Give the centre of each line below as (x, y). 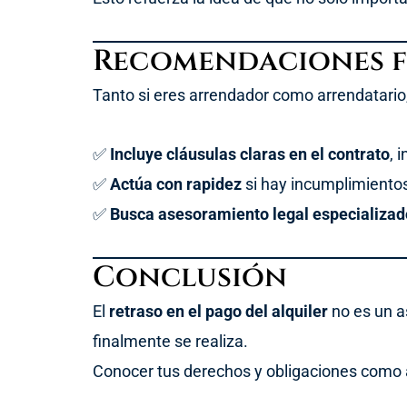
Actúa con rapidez (176, 184)
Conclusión (190, 278)
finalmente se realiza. (170, 342)
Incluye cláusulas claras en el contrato (250, 154)
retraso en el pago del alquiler (218, 312)
